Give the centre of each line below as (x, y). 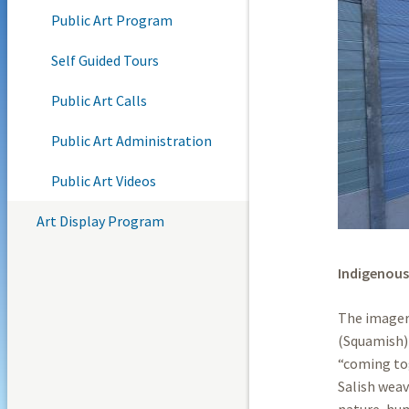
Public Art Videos (103, 180)
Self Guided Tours (105, 60)
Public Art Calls (99, 100)
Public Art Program (111, 20)
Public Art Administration (131, 140)
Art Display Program (100, 220)
